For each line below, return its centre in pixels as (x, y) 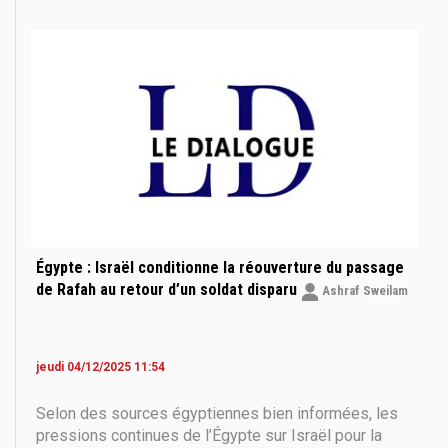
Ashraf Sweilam (363, 291)
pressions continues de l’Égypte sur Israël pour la (209, 436)
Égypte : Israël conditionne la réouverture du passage (220, 268)
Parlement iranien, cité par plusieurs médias (189, 34)
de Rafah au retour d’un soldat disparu (168, 290)
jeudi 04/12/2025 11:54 (100, 367)
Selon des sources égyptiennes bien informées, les (217, 414)
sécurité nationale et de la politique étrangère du (204, 12)
